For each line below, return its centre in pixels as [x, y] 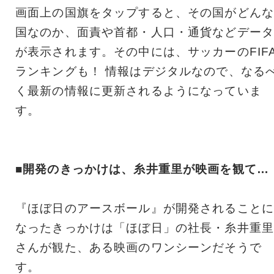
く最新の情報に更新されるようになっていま [139, 91]
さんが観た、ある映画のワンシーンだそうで [139, 248]
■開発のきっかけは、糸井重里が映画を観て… [142, 169]
